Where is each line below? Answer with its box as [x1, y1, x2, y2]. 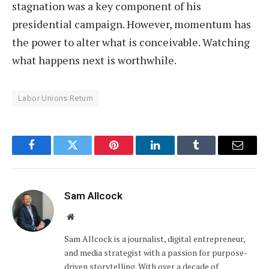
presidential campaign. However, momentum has [12, 17, 251, 32]
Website [73, 212, 100, 221]
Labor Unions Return [18, 94, 94, 103]
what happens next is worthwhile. [12, 53, 177, 68]
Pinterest [113, 148, 151, 160]
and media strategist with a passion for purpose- [64, 247, 247, 259]
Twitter [71, 148, 103, 160]
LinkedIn [154, 148, 194, 160]
